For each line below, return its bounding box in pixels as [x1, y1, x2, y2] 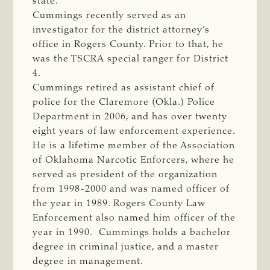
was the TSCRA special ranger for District [33, 54, 229, 64]
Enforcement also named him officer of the [33, 213, 236, 223]
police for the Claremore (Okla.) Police [33, 97, 216, 107]
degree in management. [33, 256, 144, 266]
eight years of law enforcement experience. [33, 126, 236, 136]
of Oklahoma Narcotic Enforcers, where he [33, 155, 235, 165]
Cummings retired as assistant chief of [33, 83, 215, 93]
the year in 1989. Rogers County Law [33, 198, 206, 209]
